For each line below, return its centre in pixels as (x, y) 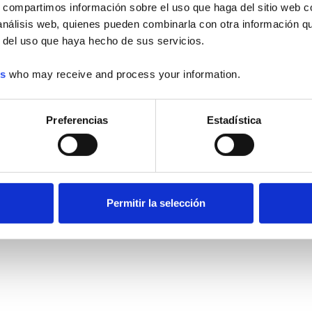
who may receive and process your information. (123, 74)
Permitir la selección (156, 203)
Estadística (234, 120)
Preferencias (77, 120)
